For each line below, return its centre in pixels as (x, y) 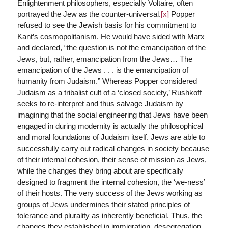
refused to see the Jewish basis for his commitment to (107, 25)
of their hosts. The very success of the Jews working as (110, 193)
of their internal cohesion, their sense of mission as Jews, (112, 160)
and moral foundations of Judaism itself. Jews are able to (111, 137)
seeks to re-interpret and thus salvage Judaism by (100, 104)
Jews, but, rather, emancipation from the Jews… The (105, 59)
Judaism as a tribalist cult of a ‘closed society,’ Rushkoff (109, 92)
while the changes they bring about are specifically (100, 171)
